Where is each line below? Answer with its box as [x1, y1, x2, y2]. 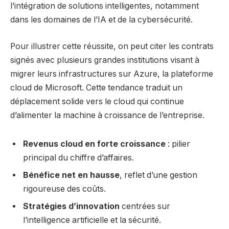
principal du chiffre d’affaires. [23, 152, 134, 163]
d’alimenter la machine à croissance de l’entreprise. [10, 110, 204, 120]
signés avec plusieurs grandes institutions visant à [10, 55, 199, 65]
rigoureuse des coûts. [23, 184, 106, 194]
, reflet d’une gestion [120, 170, 197, 180]
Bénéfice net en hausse [23, 170, 120, 180]
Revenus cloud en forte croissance [23, 139, 166, 149]
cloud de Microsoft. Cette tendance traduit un [10, 82, 182, 93]
